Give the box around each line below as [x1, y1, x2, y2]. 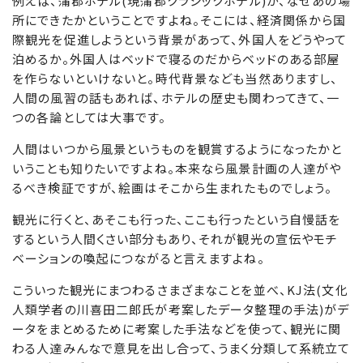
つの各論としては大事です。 [12, 109, 166, 126]
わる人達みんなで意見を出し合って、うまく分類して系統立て [12, 340, 351, 357]
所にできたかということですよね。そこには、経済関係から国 [12, 11, 347, 29]
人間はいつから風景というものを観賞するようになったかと [12, 140, 343, 158]
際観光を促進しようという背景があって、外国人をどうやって [12, 31, 348, 49]
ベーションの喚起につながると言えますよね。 [12, 250, 265, 267]
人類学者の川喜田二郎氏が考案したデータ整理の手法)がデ [12, 301, 350, 318]
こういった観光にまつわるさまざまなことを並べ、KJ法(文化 [12, 281, 348, 299]
